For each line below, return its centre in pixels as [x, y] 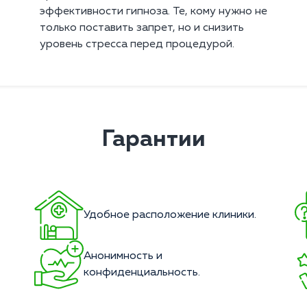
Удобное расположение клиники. [170, 216]
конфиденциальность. [142, 273]
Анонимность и [123, 257]
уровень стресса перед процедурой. [137, 45]
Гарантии [153, 140]
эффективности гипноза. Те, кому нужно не [153, 12]
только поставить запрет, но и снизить [142, 28]
